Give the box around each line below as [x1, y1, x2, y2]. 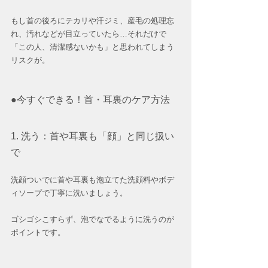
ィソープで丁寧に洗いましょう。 [11, 188, 127, 198]
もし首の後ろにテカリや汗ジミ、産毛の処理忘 [11, 16, 174, 26]
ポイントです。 [11, 228, 65, 237]
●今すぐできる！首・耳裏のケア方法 [11, 95, 170, 105]
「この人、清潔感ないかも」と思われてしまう [11, 42, 174, 52]
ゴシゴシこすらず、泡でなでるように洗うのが [11, 215, 174, 224]
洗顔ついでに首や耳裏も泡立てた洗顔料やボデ [11, 175, 174, 185]
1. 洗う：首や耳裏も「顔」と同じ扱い [11, 131, 174, 142]
